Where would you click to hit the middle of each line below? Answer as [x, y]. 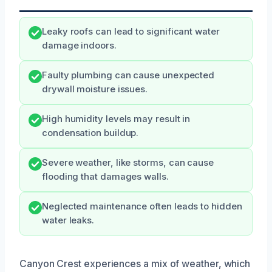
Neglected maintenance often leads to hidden [142, 207]
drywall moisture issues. [95, 90]
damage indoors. [79, 46]
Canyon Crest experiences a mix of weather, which [135, 264]
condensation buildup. [90, 133]
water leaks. [68, 221]
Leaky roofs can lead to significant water [131, 32]
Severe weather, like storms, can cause [128, 163]
